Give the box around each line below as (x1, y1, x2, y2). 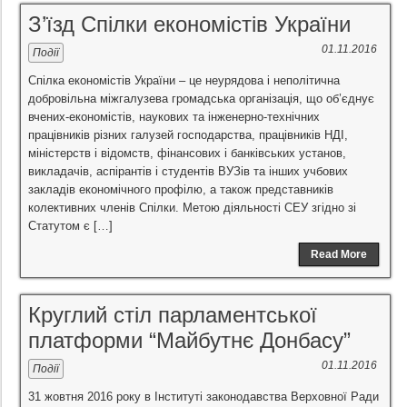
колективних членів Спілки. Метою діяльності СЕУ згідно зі (28, 201, 356, 214)
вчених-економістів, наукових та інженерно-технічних (28, 110, 320, 124)
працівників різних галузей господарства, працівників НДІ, (28, 128, 348, 142)
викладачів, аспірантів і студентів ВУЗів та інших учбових (28, 164, 348, 178)
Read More (311, 248, 367, 261)
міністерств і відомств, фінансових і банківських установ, (28, 146, 346, 160)
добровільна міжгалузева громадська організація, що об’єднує (28, 92, 374, 105)
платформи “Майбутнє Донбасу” (28, 328, 351, 352)
